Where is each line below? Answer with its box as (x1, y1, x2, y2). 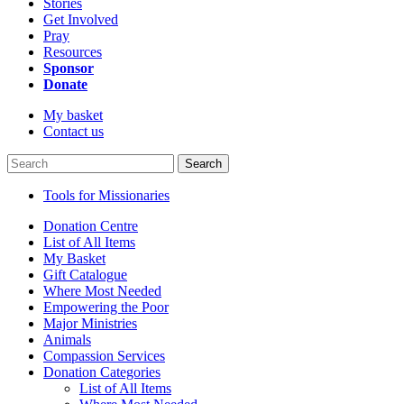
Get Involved (43, 12, 118, 27)
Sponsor (43, 60, 94, 76)
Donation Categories (43, 364, 161, 380)
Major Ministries (43, 316, 137, 331)
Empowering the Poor (43, 299, 169, 315)
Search (185, 157, 222, 170)
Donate (43, 77, 87, 92)
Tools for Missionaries (43, 188, 170, 203)
